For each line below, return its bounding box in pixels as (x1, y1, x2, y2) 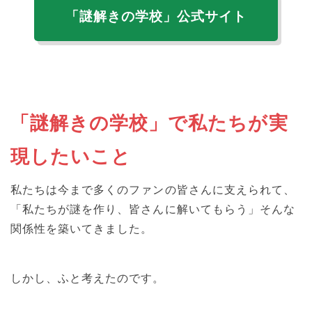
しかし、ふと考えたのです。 (10, 272, 165, 284)
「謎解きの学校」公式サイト (65, 8, 247, 24)
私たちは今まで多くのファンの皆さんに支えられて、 (10, 183, 295, 196)
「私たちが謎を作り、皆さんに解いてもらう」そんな (10, 203, 295, 215)
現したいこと (10, 146, 132, 167)
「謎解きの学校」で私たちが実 (10, 112, 288, 134)
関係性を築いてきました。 (10, 222, 153, 235)
